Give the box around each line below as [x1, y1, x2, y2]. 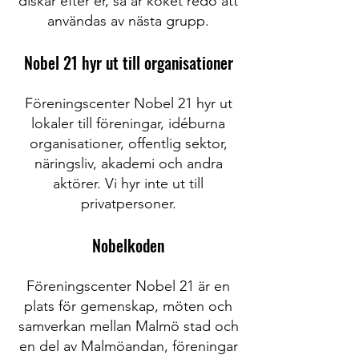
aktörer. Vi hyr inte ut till [53, 175, 204, 192]
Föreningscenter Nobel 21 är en [26, 277, 230, 295]
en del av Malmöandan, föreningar [18, 337, 238, 355]
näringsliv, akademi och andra [34, 155, 223, 172]
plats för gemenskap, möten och [24, 297, 232, 315]
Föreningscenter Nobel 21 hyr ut [24, 95, 232, 112]
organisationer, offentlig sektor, [29, 135, 228, 152]
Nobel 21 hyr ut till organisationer [23, 50, 233, 75]
